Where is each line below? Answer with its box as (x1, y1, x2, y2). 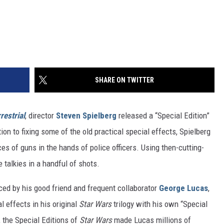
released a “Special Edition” (116, 110, 209, 120)
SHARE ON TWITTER (95, 75, 154, 84)
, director (25, 110, 56, 120)
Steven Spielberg (56, 110, 116, 120)
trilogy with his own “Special (111, 198, 207, 209)
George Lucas (159, 182, 208, 193)
